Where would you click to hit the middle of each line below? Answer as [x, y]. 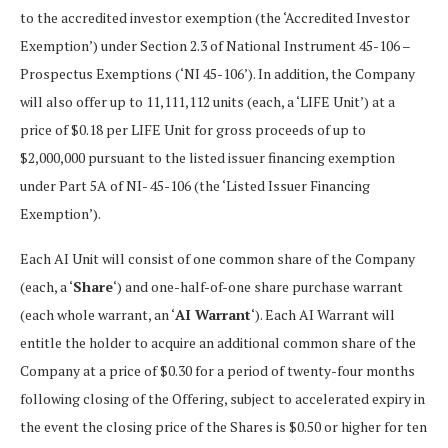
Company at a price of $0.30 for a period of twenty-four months [217, 370]
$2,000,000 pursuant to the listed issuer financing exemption [207, 157]
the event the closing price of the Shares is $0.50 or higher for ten [223, 426]
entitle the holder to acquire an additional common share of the [218, 342]
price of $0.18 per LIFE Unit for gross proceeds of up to [193, 129]
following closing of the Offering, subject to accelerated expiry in [222, 398]
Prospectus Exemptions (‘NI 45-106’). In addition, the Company [217, 73]
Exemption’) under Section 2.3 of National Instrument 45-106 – [215, 45]
